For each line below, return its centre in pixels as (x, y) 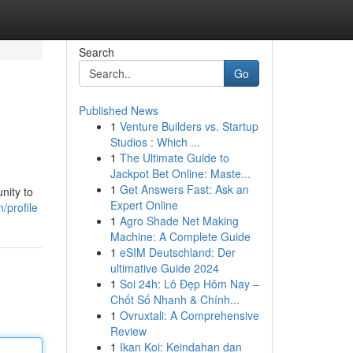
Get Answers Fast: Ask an (184, 189)
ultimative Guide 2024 (164, 268)
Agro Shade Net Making (179, 221)
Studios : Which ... (155, 142)
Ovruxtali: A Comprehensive (189, 315)
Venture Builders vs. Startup (189, 126)
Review (128, 331)
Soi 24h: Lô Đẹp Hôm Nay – (189, 284)
